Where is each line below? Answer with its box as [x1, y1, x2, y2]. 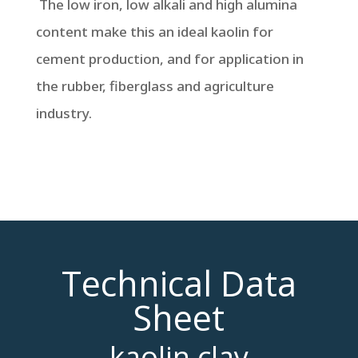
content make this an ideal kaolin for [35, 22, 273, 41]
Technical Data [61, 260, 296, 307]
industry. [35, 104, 92, 122]
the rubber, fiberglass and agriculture [35, 77, 274, 95]
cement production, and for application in [35, 50, 304, 68]
